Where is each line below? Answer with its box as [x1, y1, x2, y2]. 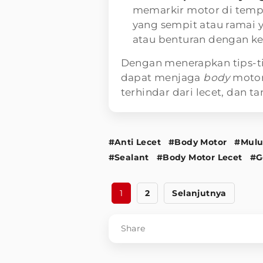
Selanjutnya [172, 187, 227, 198]
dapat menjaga [120, 71, 204, 83]
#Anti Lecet [108, 136, 161, 147]
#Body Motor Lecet [156, 151, 242, 163]
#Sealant [108, 151, 149, 163]
